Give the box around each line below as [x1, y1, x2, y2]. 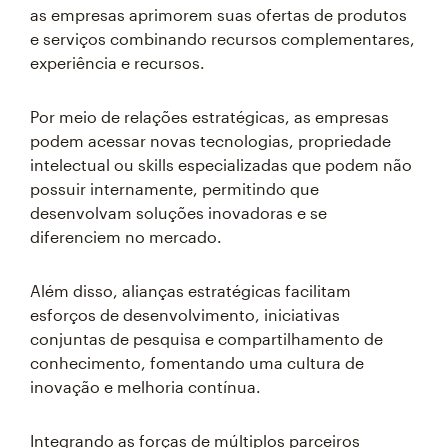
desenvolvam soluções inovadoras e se [30, 203, 327, 222]
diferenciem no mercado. [30, 227, 222, 246]
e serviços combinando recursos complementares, [30, 29, 415, 48]
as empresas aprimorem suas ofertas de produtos [30, 5, 407, 24]
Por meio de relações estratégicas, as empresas [30, 107, 389, 126]
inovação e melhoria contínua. [30, 377, 261, 396]
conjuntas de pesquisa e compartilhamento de [30, 329, 383, 348]
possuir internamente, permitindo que [30, 179, 319, 198]
